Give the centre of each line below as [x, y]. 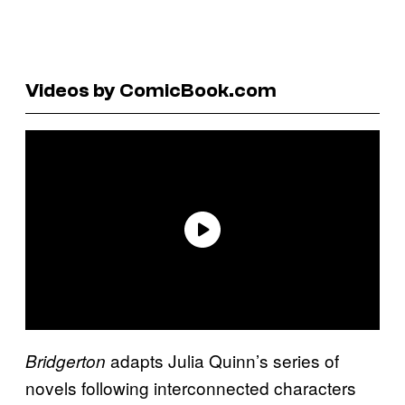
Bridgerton [68, 360]
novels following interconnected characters [191, 387]
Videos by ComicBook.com [151, 90]
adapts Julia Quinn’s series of [225, 360]
